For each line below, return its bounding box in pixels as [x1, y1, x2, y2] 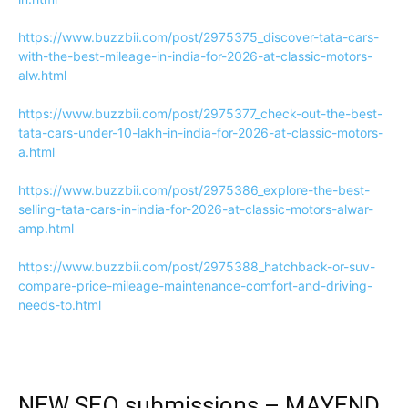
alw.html [18, 67, 66, 83]
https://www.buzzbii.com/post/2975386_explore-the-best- [18, 182, 370, 198]
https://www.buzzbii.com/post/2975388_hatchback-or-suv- [18, 259, 375, 274]
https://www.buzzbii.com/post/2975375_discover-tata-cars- [18, 29, 379, 45]
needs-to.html [18, 297, 101, 312]
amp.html [18, 220, 74, 236]
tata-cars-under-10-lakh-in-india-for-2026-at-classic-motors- [18, 125, 383, 140]
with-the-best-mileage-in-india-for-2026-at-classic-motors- [18, 48, 372, 64]
